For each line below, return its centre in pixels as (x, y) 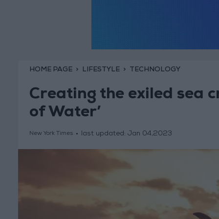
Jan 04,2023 (150, 134)
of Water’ (65, 114)
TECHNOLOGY (155, 70)
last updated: (104, 134)
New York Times (51, 134)
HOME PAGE (51, 70)
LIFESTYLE (101, 70)
